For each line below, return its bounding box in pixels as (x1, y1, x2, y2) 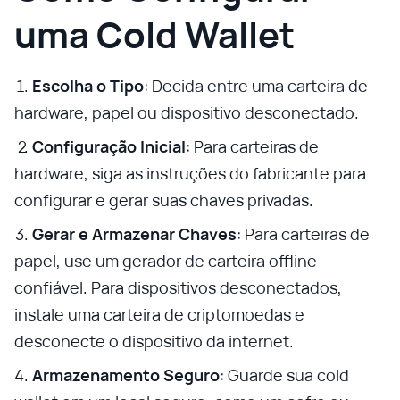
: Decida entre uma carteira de (144, 75, 368, 96)
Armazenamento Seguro (32, 364, 220, 386)
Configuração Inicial (32, 136, 186, 157)
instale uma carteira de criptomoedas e (14, 304, 304, 325)
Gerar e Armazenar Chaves (32, 223, 237, 245)
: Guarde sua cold (220, 364, 349, 386)
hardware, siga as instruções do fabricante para (14, 162, 366, 184)
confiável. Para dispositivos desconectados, (14, 277, 342, 298)
